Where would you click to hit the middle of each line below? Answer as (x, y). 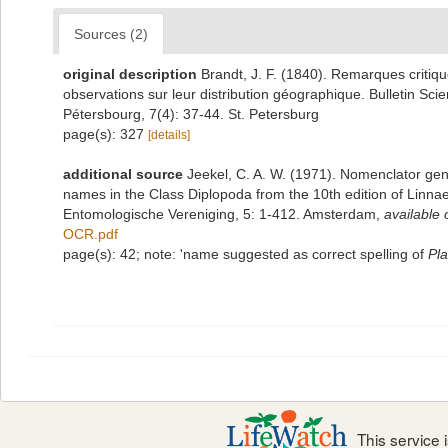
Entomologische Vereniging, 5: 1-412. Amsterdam (219, 214)
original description (130, 74)
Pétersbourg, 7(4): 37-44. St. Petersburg (191, 114)
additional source (123, 174)
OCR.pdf (90, 234)
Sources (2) (111, 34)
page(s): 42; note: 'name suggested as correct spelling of (245, 254)
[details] (169, 135)
